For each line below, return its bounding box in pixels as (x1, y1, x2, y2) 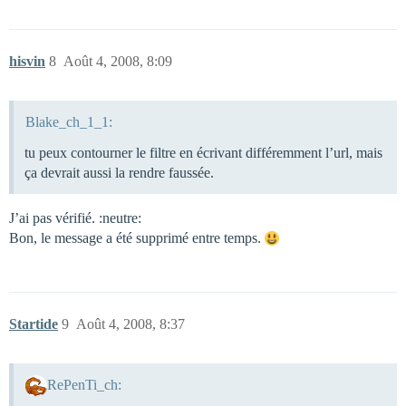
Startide (9, 316, 58, 333)
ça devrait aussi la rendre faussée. (24, 165, 214, 181)
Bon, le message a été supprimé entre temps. (9, 230, 265, 246)
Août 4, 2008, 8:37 (76, 316, 185, 333)
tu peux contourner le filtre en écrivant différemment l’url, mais (24, 145, 382, 161)
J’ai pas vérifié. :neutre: (9, 210, 141, 227)
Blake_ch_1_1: (24, 114, 112, 130)
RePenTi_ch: (46, 376, 121, 392)
